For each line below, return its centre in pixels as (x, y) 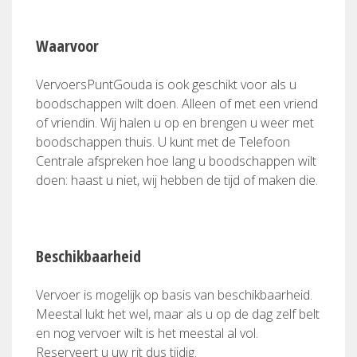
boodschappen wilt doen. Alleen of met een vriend (177, 104)
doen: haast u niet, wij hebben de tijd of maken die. (177, 180)
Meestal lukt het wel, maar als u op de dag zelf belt (178, 314)
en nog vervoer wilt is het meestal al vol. (147, 333)
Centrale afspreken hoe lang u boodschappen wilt (176, 161)
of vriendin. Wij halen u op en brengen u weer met (175, 123)
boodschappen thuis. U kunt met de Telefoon (163, 142)
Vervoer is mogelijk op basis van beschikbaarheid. (174, 295)
